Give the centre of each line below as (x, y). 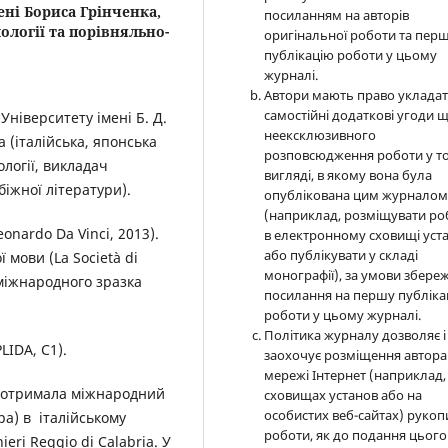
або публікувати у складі (341, 254)
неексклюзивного (320, 134)
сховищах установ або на (343, 394)
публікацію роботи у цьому (351, 54)
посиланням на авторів (337, 14)
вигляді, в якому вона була (348, 174)
